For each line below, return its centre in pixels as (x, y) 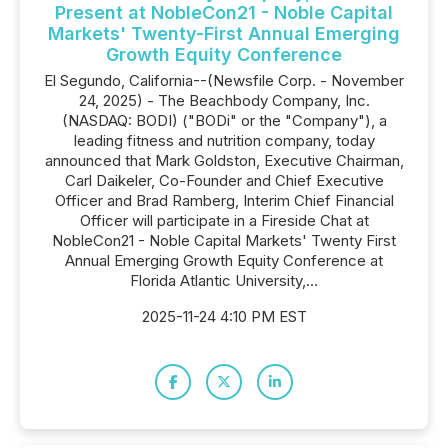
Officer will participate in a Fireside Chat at (224, 220)
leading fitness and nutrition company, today (224, 140)
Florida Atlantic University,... (224, 280)
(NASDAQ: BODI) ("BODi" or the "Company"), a (224, 120)
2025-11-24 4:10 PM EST (224, 316)
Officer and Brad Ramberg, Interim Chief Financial (224, 200)
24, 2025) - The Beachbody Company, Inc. (224, 100)
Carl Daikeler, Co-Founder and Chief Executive (224, 180)
